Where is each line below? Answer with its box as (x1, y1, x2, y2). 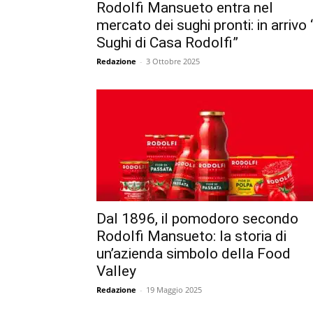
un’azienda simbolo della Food (96, 245, 291, 262)
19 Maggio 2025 (146, 284, 202, 295)
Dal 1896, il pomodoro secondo (96, 210, 298, 227)
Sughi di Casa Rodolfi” (96, 34, 238, 51)
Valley (96, 262, 136, 279)
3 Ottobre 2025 (146, 55, 200, 66)
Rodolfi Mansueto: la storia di (96, 227, 286, 245)
